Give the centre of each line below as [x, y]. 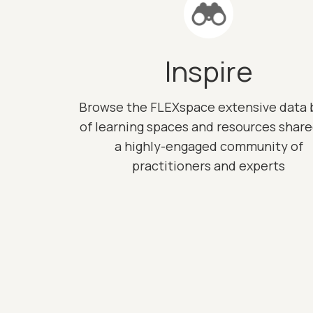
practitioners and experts [209, 166]
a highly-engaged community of [209, 146]
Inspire [209, 71]
